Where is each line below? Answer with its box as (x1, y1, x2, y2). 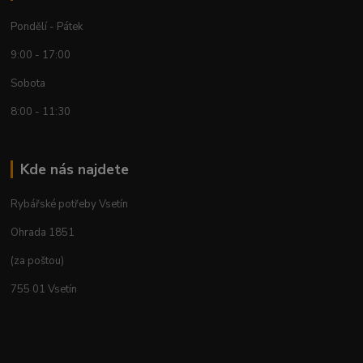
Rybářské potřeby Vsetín (11, 196, 129, 211)
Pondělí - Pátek (11, 19, 83, 35)
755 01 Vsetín (11, 281, 78, 297)
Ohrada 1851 (11, 224, 75, 240)
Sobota (11, 76, 58, 92)
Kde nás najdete (19, 160, 129, 180)
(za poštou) (11, 253, 65, 268)
